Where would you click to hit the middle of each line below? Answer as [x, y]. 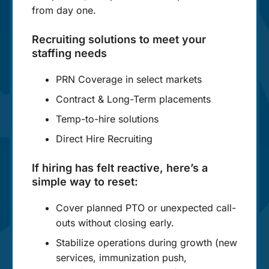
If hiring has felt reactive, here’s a [119, 168]
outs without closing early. [115, 222]
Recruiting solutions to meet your [119, 39]
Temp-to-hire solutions [107, 119]
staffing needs [69, 53]
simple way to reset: [85, 181]
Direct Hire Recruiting [104, 138]
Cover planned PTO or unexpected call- [146, 207]
